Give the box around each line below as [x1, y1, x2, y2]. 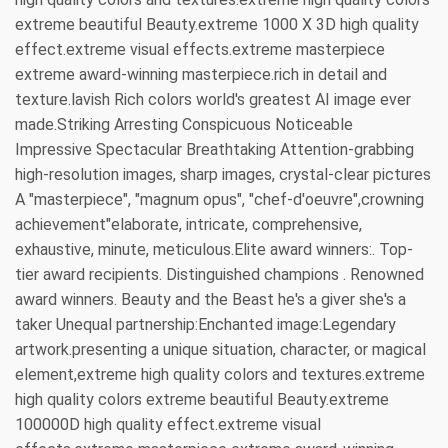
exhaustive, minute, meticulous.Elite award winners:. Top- [15, 239, 413, 259]
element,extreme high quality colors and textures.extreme [15, 364, 425, 384]
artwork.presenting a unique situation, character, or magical [15, 339, 426, 359]
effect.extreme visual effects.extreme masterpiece [15, 39, 385, 59]
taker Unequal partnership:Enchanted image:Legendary [15, 314, 396, 334]
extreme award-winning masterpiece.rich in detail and [15, 64, 387, 84]
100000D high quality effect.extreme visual [15, 414, 321, 434]
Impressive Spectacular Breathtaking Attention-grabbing [15, 139, 414, 159]
